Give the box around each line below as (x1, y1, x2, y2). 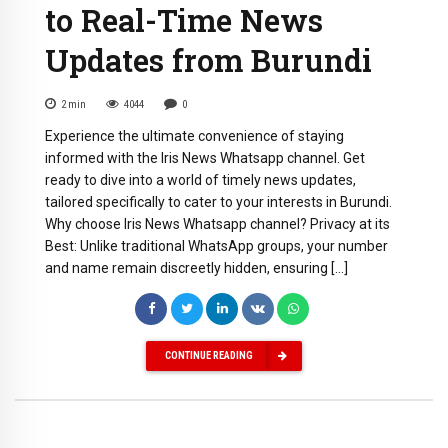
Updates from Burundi (45, 40, 372, 81)
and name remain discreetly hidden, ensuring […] (45, 259, 348, 276)
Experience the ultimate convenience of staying (45, 127, 344, 144)
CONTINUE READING (165, 349, 253, 363)
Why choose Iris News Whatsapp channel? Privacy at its (45, 215, 390, 232)
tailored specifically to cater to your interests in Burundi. (45, 193, 392, 210)
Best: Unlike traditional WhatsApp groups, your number (45, 237, 388, 254)
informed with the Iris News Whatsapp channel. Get (45, 149, 365, 166)
